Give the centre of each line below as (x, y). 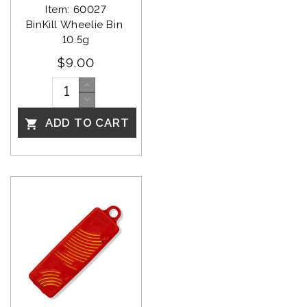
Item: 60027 (76, 9)
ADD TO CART (86, 123)
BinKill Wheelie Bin (76, 24)
